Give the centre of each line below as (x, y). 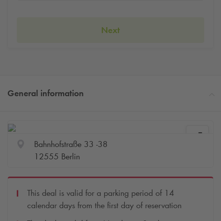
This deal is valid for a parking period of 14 (101, 193)
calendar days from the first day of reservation (104, 205)
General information (46, 93)
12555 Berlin (57, 157)
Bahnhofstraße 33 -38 (71, 144)
